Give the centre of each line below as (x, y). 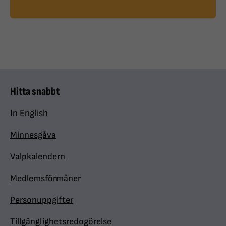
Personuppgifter (42, 200)
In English (29, 114)
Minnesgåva (33, 135)
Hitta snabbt (35, 92)
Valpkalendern (38, 157)
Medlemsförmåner (45, 179)
